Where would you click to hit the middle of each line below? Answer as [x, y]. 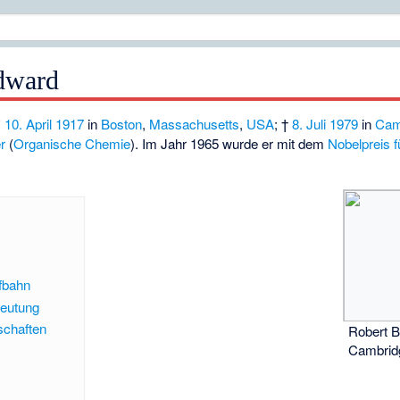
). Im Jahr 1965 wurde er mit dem [229, 144]
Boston [122, 124]
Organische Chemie [72, 144]
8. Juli [309, 124]
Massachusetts [195, 124]
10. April [29, 124]
